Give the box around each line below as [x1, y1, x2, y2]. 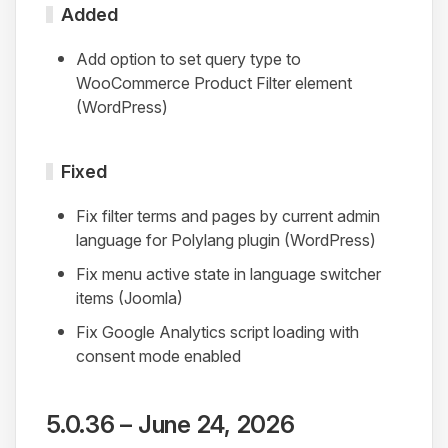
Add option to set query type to [76, 49, 301, 70]
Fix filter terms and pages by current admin [76, 206, 380, 227]
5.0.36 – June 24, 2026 [46, 410, 295, 440]
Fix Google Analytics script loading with [76, 322, 359, 343]
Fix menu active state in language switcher [76, 264, 381, 285]
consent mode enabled [76, 346, 241, 367]
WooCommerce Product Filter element [76, 73, 352, 94]
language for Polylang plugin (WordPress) [76, 230, 376, 251]
